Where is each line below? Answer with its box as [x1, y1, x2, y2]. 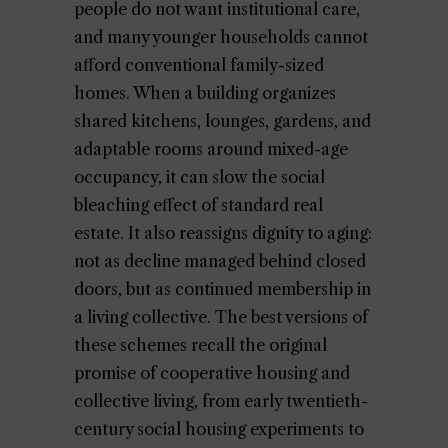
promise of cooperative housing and [74, 363, 350, 383]
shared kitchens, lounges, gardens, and [74, 111, 371, 131]
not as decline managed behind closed [74, 251, 366, 271]
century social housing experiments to [74, 419, 364, 439]
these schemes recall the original [74, 335, 327, 355]
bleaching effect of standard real [74, 195, 323, 215]
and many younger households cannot [74, 27, 368, 47]
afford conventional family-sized [74, 55, 324, 75]
